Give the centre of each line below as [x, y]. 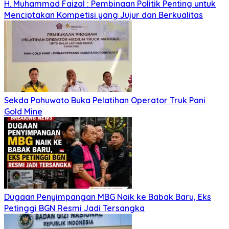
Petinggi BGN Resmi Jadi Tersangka [74, 208]
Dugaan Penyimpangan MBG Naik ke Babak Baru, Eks [108, 197]
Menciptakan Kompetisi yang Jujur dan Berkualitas [104, 15]
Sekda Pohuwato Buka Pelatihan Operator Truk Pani [105, 100]
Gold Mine [23, 112]
